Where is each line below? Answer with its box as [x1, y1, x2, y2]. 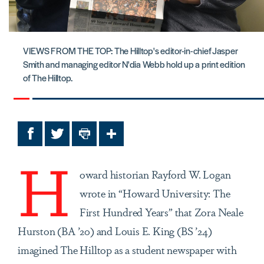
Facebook [29, 130, 72, 146]
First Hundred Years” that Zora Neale [79, 204, 243, 220]
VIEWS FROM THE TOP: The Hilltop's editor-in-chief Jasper [23, 44, 238, 57]
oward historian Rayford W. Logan [79, 166, 231, 182]
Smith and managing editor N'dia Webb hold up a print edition [23, 58, 245, 71]
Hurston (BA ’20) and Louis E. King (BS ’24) [18, 223, 212, 239]
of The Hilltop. [23, 71, 73, 84]
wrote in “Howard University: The [79, 185, 230, 201]
